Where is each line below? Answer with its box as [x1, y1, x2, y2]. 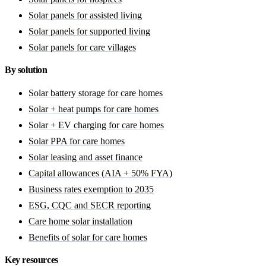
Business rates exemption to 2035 [28, 184, 154, 195]
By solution [5, 65, 47, 75]
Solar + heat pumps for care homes [28, 104, 159, 115]
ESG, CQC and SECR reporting [28, 200, 151, 211]
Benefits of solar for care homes [28, 232, 147, 243]
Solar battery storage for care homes [28, 88, 163, 99]
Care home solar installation [28, 216, 132, 227]
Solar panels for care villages [28, 42, 136, 53]
